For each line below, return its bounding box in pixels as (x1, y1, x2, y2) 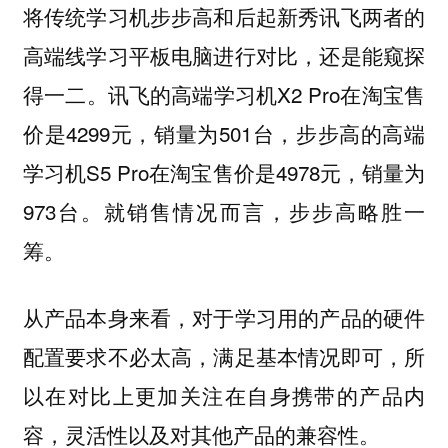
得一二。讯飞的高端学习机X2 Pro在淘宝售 (22, 79, 426, 110)
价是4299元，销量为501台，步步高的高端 (22, 118, 426, 149)
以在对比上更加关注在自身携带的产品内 (22, 379, 426, 410)
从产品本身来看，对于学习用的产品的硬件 (22, 301, 426, 332)
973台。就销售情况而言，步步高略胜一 (22, 196, 426, 227)
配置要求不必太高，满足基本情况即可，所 (22, 340, 426, 371)
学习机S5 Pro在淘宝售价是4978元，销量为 (22, 157, 426, 188)
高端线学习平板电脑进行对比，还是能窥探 (22, 40, 426, 71)
